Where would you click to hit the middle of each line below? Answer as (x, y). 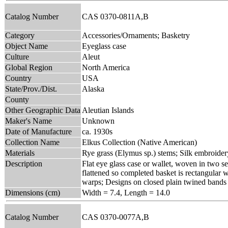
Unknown (98, 121)
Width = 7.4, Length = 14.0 (126, 192)
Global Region (29, 67)
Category (20, 35)
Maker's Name (28, 121)
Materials (20, 153)
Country (18, 78)
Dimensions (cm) (33, 192)
